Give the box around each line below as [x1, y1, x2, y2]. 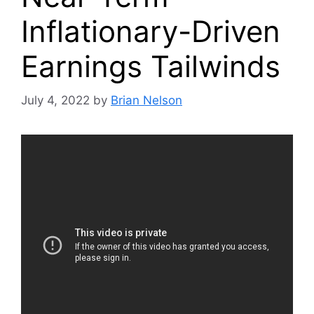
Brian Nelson [111, 93, 182, 108]
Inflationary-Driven [21, 13, 280, 49]
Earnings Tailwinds [21, 48, 280, 84]
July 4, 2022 [21, 93, 90, 108]
